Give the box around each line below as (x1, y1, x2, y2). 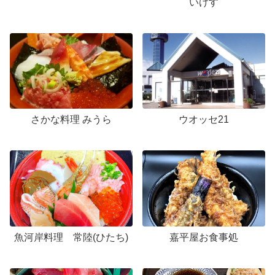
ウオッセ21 (179, 114, 230, 125)
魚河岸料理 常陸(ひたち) (14, 231, 128, 242)
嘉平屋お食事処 (169, 231, 239, 242)
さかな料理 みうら (30, 114, 112, 125)
